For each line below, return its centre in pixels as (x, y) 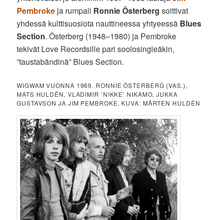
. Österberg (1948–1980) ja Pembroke (111, 36)
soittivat (174, 11)
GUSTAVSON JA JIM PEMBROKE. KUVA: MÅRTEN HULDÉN (109, 103)
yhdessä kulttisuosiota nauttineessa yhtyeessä (98, 24)
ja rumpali (74, 11)
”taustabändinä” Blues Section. (70, 62)
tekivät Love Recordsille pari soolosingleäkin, (96, 49)
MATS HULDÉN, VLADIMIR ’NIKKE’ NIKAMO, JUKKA (97, 94)
